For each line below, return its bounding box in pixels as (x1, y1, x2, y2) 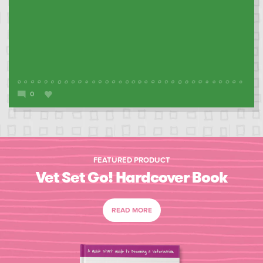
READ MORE (111, 206, 152, 215)
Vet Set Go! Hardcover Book (36, 167, 227, 188)
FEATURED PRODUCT (93, 156, 170, 166)
